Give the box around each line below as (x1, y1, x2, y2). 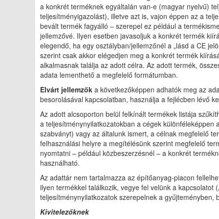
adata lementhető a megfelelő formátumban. (40, 70, 178, 80)
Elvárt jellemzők (40, 85, 92, 94)
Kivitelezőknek (40, 207, 89, 217)
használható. (40, 158, 80, 168)
